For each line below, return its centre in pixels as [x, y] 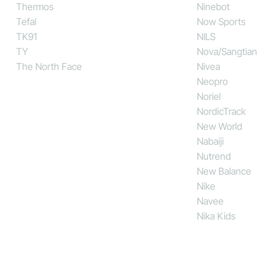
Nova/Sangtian [227, 51]
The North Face [49, 66]
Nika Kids [216, 216]
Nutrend [214, 156]
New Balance [224, 171]
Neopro [212, 81]
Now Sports [221, 21]
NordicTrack [221, 111]
